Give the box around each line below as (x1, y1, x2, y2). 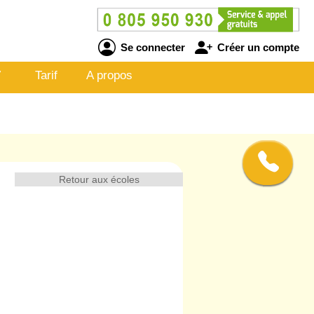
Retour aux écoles (58, 174, 139, 185)
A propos (86, 69, 132, 82)
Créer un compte (214, 41, 299, 53)
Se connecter (117, 41, 185, 53)
